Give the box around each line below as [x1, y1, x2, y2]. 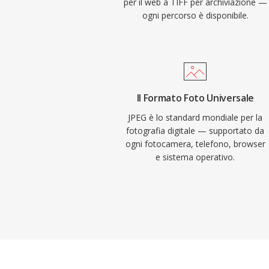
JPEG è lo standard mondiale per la [128, 112, 263, 123]
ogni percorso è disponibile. [142, 10, 249, 21]
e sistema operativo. [156, 151, 235, 163]
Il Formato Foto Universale [136, 91, 255, 104]
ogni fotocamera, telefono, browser [125, 138, 265, 150]
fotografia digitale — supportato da [126, 125, 265, 136]
